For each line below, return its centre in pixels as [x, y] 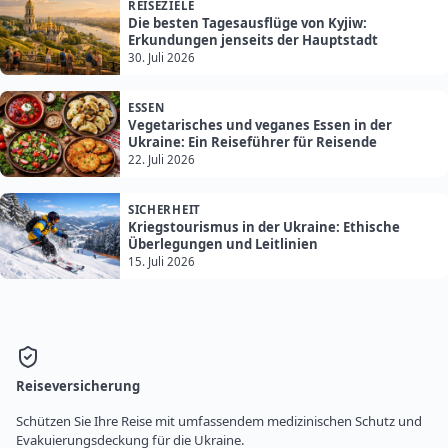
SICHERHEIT [164, 210]
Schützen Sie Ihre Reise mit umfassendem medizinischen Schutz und [219, 420]
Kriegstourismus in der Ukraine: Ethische [264, 227]
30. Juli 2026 [161, 58]
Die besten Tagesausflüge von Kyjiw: [247, 23]
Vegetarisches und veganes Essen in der [260, 125]
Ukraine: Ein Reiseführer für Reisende [252, 142]
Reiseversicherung [78, 385]
